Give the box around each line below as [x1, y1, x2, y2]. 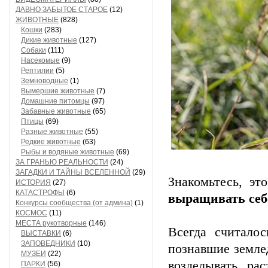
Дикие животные [21, 36, 77, 44]
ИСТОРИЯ [16, 178, 51, 187]
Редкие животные [21, 138, 81, 146]
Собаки [21, 46, 46, 54]
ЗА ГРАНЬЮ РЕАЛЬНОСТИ [16, 158, 108, 166]
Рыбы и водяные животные [21, 148, 114, 156]
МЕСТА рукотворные [16, 219, 87, 227]
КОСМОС [16, 209, 47, 217]
